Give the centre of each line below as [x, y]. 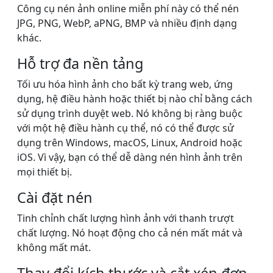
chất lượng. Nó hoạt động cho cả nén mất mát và [130, 233]
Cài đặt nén [57, 198]
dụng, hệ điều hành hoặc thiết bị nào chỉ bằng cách [135, 99]
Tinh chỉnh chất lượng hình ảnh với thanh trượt [126, 218]
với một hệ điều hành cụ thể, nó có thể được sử [126, 128]
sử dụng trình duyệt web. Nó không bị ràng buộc [130, 114]
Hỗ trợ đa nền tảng [80, 64]
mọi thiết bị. [44, 172]
